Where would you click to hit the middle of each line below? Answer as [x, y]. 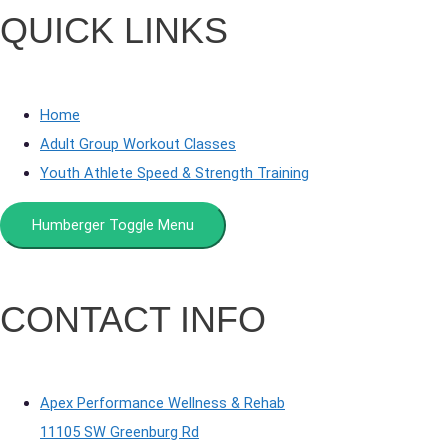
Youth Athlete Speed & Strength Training [174, 172]
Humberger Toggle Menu [113, 225]
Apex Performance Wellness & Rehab [162, 403]
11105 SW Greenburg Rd [119, 432]
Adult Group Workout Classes [138, 143]
